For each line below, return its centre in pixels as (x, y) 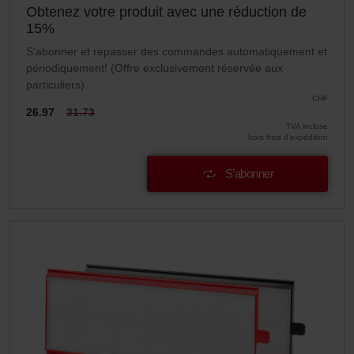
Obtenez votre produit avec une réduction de (166, 12)
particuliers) (55, 85)
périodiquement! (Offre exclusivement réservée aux (154, 68)
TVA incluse (307, 126)
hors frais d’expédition (288, 137)
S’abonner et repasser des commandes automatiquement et (177, 52)
